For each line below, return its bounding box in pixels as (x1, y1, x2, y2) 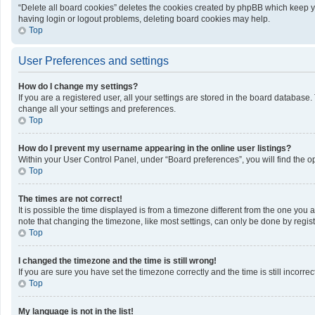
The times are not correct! (18, 194, 122, 204)
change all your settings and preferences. (18, 104, 176, 114)
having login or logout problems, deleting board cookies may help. (18, 14, 270, 24)
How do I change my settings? (18, 82, 138, 91)
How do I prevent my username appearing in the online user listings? (18, 143, 291, 153)
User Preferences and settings (18, 55, 169, 67)
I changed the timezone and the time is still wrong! (18, 256, 217, 266)
